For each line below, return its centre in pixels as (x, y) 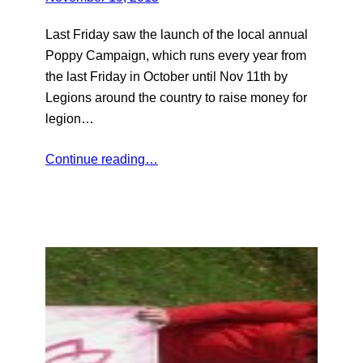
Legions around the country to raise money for (176, 97)
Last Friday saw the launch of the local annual (177, 34)
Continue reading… (102, 158)
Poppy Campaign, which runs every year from (176, 55)
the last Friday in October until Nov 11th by (167, 76)
